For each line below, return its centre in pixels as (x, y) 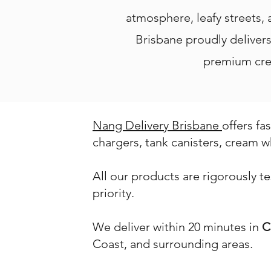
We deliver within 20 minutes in (177, 227)
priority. (113, 193)
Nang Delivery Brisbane (157, 125)
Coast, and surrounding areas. (173, 243)
